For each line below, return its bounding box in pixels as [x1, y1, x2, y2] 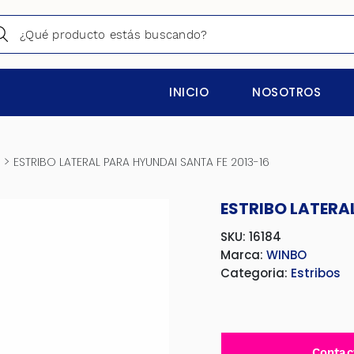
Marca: [220, 247, 266, 263]
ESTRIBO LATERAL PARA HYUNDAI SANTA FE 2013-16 [13, 154, 269, 170]
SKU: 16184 [220, 228, 281, 245]
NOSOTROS [252, 84, 321, 100]
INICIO [169, 84, 209, 100]
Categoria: [220, 265, 291, 281]
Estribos [291, 265, 341, 281]
